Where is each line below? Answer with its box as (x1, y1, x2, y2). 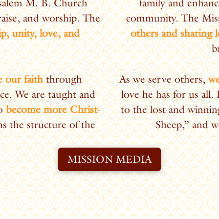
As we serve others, (119, 72, 208, 85)
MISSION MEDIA (67, 153, 152, 165)
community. (126, 12, 181, 24)
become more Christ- (5, 103, 100, 115)
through (43, 72, 82, 85)
